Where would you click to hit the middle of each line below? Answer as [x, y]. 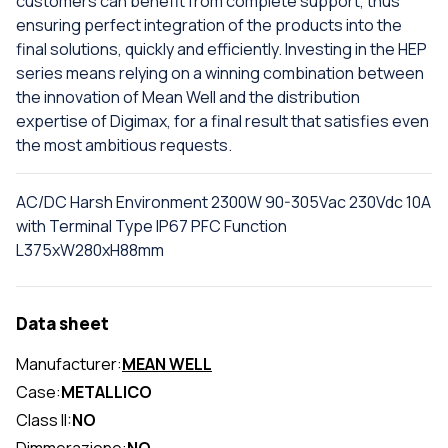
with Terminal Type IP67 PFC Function [151, 225]
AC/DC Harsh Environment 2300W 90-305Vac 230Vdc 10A [223, 201]
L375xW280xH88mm [90, 249]
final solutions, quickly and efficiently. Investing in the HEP [221, 48]
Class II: [44, 419]
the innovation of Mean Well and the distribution [188, 96]
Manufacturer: [69, 363]
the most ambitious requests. [124, 144]
